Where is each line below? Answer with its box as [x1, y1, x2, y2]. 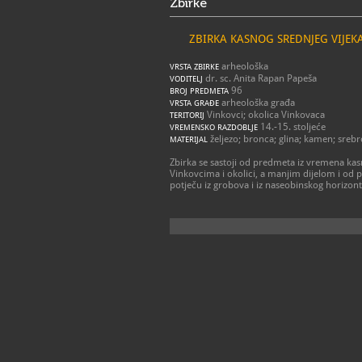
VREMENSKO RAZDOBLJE [170, 123, 258, 132]
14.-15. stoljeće [258, 121, 326, 133]
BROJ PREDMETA [170, 86, 229, 95]
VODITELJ [170, 74, 203, 83]
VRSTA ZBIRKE [170, 62, 219, 71]
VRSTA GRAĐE [170, 99, 219, 107]
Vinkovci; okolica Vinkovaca [204, 109, 325, 120]
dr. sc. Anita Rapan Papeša [203, 73, 317, 84]
